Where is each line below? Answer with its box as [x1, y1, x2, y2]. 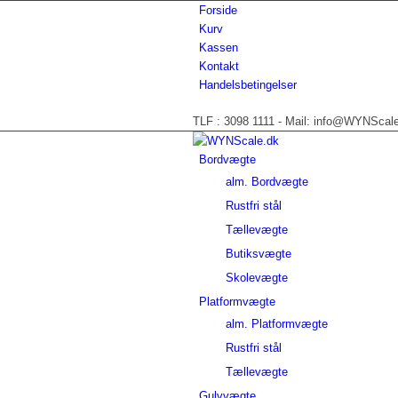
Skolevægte [226, 271, 288, 284]
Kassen [199, 41, 238, 54]
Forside [199, 4, 237, 17]
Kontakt [199, 60, 239, 73]
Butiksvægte [226, 247, 291, 260]
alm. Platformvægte [226, 317, 328, 330]
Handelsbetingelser [199, 78, 297, 92]
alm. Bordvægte [226, 175, 308, 188]
